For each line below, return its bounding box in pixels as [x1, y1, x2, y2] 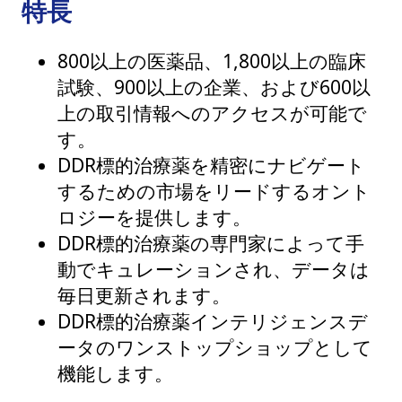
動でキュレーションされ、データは [57, 256, 370, 282]
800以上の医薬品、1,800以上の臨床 [57, 48, 366, 74]
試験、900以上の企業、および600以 [57, 74, 371, 100]
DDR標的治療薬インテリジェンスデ [57, 308, 368, 334]
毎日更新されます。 [57, 282, 231, 308]
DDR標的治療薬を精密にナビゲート [57, 152, 365, 178]
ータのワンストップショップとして [57, 334, 372, 360]
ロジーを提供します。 [57, 204, 251, 230]
